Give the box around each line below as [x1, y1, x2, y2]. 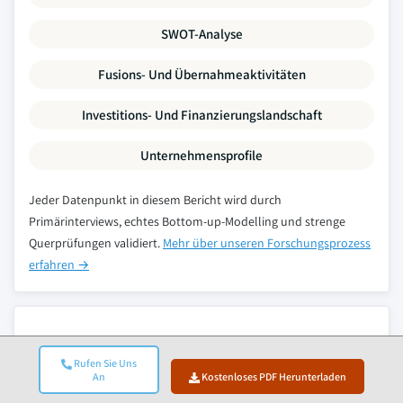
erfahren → [29, 256, 89, 273]
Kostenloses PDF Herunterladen [200, 370, 347, 383]
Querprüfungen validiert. [29, 235, 163, 251]
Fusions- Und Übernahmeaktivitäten [97, 66, 306, 83]
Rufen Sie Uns [71, 356, 137, 370]
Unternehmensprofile [140, 147, 263, 164]
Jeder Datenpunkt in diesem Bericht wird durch [29, 192, 282, 208]
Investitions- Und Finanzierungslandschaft [81, 106, 322, 123]
